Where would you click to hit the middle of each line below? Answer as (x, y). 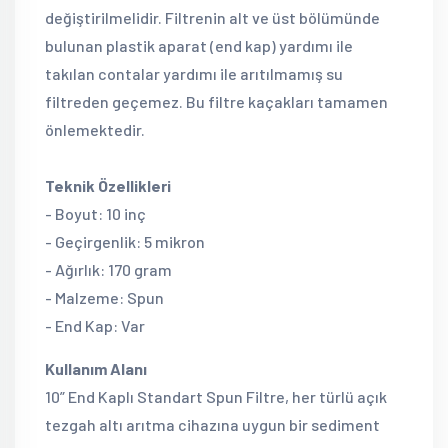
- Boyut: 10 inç (95, 213)
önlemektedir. (95, 129)
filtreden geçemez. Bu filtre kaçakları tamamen (216, 101)
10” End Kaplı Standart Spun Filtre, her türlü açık (216, 396)
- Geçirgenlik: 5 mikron (125, 241)
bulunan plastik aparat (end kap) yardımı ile (199, 45)
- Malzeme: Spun (104, 297)
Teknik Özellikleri (108, 185)
